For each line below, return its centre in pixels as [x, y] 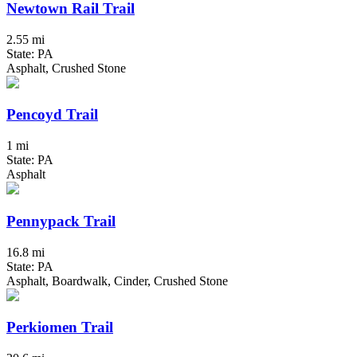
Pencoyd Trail [52, 115]
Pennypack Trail [61, 221]
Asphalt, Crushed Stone [66, 68]
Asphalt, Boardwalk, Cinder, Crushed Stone [117, 280]
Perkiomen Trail [60, 328]
